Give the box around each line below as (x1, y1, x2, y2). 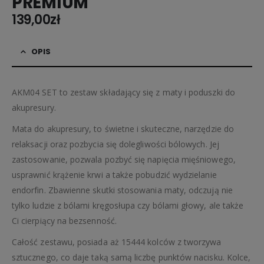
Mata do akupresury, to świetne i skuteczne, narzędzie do (12, 123, 234, 134)
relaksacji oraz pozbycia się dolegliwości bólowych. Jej (12, 138, 219, 150)
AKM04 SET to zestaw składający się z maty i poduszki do (12, 86, 235, 98)
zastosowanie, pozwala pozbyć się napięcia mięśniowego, (12, 153, 236, 165)
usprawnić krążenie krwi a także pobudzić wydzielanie (12, 169, 217, 180)
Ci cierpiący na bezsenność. (12, 214, 117, 226)
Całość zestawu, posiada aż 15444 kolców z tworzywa (12, 236, 222, 247)
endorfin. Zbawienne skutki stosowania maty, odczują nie (12, 184, 233, 196)
